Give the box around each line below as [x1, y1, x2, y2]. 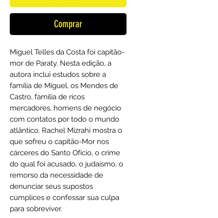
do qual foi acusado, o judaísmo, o [10, 159, 123, 168]
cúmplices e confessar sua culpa [10, 193, 119, 202]
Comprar [54, 18, 82, 30]
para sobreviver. [10, 204, 62, 213]
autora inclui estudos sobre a [10, 70, 106, 79]
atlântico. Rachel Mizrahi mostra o [10, 126, 122, 135]
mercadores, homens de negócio [10, 103, 121, 112]
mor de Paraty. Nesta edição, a [10, 58, 111, 68]
